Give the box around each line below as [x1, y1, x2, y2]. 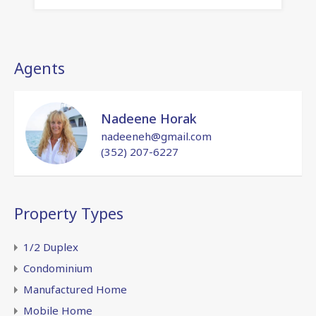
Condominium [23, 260, 92, 275]
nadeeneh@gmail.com [101, 128, 212, 143]
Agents [14, 56, 65, 78]
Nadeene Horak [101, 109, 197, 127]
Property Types [14, 202, 123, 224]
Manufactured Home [23, 281, 127, 296]
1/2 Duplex [23, 239, 78, 254]
